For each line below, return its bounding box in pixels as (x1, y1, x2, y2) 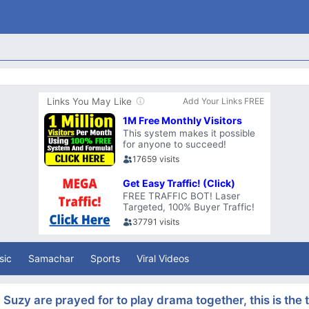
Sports (90, 252, 120, 264)
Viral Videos (137, 252, 189, 264)
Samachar (28, 252, 74, 264)
